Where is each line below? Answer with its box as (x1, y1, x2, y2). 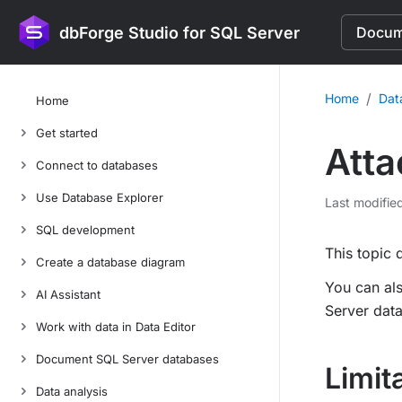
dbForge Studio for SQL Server (59, 22, 300, 42)
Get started (36, 126, 98, 140)
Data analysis (36, 384, 108, 398)
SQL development (36, 223, 135, 237)
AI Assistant (36, 287, 100, 301)
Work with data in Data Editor (36, 319, 196, 334)
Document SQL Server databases (36, 352, 219, 366)
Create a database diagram (36, 255, 185, 269)
